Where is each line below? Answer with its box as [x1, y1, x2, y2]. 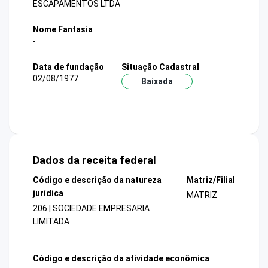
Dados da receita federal [33, 154, 156, 167]
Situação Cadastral [121, 62, 199, 72]
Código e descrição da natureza [33, 175, 162, 185]
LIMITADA [33, 217, 69, 227]
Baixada [141, 76, 173, 86]
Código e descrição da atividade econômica [33, 253, 209, 263]
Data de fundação [33, 62, 104, 72]
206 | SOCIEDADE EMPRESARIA [33, 203, 150, 214]
